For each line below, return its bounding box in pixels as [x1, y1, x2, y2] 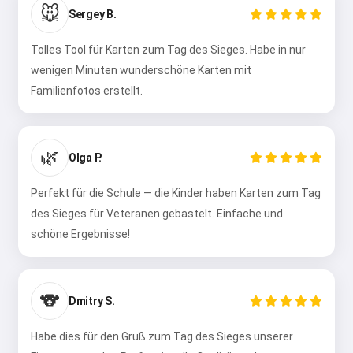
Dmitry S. [69, 294, 115, 307]
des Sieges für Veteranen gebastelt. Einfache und [31, 207, 283, 220]
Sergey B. [69, 7, 117, 20]
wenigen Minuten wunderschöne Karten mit [31, 64, 251, 76]
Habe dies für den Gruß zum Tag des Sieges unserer [31, 330, 293, 343]
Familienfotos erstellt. [31, 84, 143, 97]
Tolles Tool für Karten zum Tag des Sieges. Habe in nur [31, 43, 306, 56]
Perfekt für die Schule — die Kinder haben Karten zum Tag [31, 187, 321, 199]
